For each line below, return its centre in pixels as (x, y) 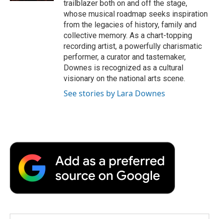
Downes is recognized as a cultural (123, 67)
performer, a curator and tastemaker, (125, 57)
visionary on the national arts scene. (124, 78)
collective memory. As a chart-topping (128, 35)
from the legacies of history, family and (130, 24)
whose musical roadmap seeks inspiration (136, 14)
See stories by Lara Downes (114, 93)
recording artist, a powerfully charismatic (133, 46)
